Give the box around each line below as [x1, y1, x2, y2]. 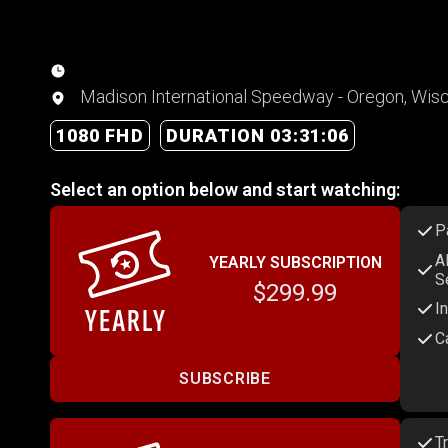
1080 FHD [56, 124, 144, 146]
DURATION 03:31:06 [165, 124, 350, 146]
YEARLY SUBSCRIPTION [208, 252, 382, 272]
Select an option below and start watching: [50, 178, 400, 200]
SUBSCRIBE [179, 369, 271, 389]
